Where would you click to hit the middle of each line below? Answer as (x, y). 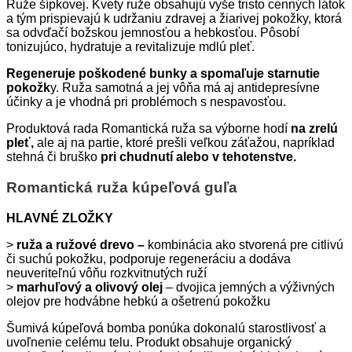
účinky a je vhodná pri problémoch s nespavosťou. (146, 102)
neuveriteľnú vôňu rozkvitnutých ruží (106, 273)
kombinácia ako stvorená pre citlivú (246, 244)
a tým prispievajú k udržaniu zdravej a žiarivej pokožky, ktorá (174, 19)
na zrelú (314, 129)
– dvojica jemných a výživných (249, 287)
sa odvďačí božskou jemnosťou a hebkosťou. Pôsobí (153, 33)
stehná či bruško (53, 157)
